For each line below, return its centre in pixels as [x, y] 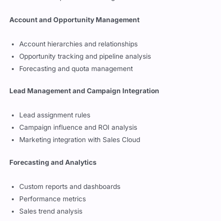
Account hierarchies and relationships [79, 44]
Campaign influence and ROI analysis [78, 127]
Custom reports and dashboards [70, 186]
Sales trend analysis [51, 211]
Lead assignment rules [55, 115]
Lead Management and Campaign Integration [85, 91]
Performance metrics [53, 199]
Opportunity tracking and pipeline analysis [85, 56]
